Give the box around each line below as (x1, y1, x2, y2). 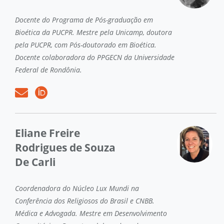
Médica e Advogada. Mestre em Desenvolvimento (15, 208, 167, 218)
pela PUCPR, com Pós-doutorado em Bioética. (15, 39, 156, 49)
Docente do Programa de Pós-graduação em (15, 14, 153, 24)
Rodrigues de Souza (15, 140, 115, 154)
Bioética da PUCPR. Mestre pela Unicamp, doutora (15, 27, 172, 37)
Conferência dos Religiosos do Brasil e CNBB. (15, 195, 154, 205)
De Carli (15, 154, 55, 169)
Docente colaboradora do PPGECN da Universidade (15, 52, 174, 62)
